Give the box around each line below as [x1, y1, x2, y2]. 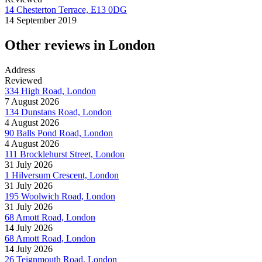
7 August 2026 [5, 96, 59, 106]
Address [5, 64, 35, 75]
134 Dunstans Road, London [5, 106, 112, 117]
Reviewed [5, 75, 42, 85]
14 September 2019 [5, 15, 77, 25]
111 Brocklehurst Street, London [5, 149, 125, 159]
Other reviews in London [5, 37, 155, 53]
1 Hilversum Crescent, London [5, 170, 119, 180]
